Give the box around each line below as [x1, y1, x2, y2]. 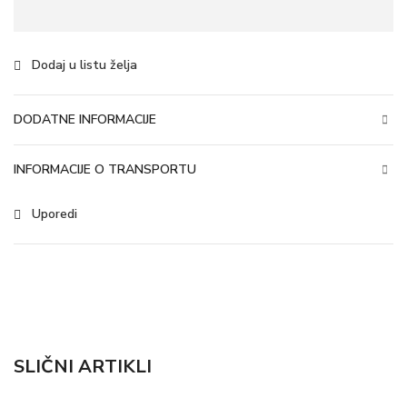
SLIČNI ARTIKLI [14, 354, 152, 379]
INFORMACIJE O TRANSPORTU [14, 161, 196, 178]
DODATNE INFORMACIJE [14, 111, 156, 128]
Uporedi [32, 205, 77, 223]
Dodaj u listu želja [32, 56, 137, 74]
